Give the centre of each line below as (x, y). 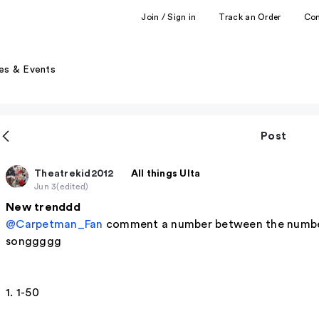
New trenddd (43, 207)
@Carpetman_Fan (54, 224)
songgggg (33, 241)
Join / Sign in (169, 17)
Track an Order (250, 17)
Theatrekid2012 (74, 173)
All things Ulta (166, 173)
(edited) (73, 186)
